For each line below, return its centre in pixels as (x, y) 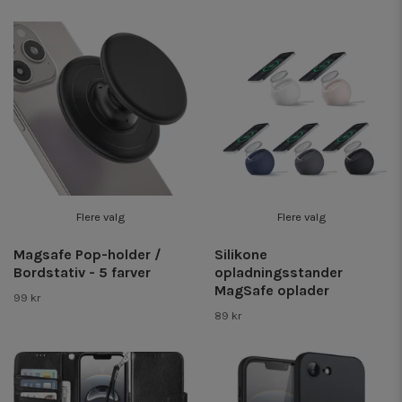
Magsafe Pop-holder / (87, 255)
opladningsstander (279, 273)
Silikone (241, 255)
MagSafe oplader (272, 291)
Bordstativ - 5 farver (82, 273)
